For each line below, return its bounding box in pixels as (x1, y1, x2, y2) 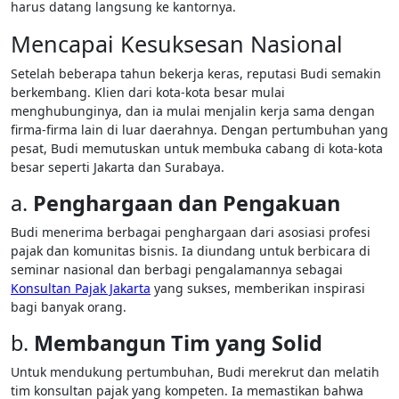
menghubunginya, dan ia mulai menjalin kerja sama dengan (11, 102, 375, 119)
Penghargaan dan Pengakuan (33, 189, 340, 217)
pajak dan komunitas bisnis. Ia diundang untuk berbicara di (11, 242, 370, 259)
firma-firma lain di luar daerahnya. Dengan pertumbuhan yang (11, 121, 388, 138)
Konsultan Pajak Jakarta (11, 280, 151, 297)
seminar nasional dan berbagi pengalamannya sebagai (11, 261, 343, 278)
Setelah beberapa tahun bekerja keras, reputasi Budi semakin (11, 65, 381, 82)
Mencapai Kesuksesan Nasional (11, 28, 343, 59)
